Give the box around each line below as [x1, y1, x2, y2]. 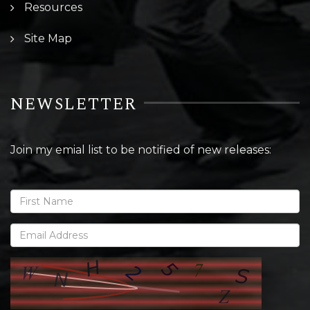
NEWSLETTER [10, 91, 137, 117]
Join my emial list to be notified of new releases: [10, 143, 271, 156]
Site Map [24, 31, 72, 45]
